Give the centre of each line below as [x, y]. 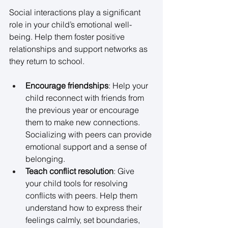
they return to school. [48, 61]
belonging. [46, 159]
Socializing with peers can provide [90, 135]
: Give [125, 171]
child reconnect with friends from [86, 98]
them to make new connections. [84, 122]
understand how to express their [85, 208]
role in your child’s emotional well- [70, 25]
